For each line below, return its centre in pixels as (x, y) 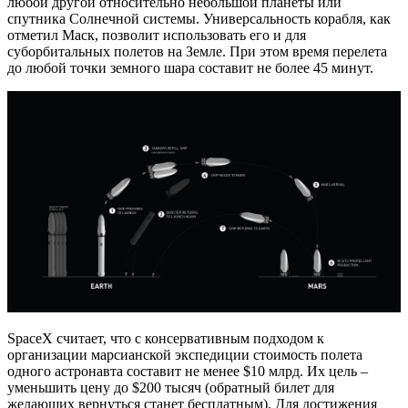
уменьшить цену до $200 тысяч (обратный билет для (171, 388)
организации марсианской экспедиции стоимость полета (185, 355)
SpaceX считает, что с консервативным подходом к (166, 339)
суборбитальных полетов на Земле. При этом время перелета (197, 52)
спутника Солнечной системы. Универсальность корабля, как (199, 19)
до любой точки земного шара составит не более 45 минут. (190, 68)
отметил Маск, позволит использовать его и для (157, 36)
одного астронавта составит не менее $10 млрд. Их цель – (188, 372)
